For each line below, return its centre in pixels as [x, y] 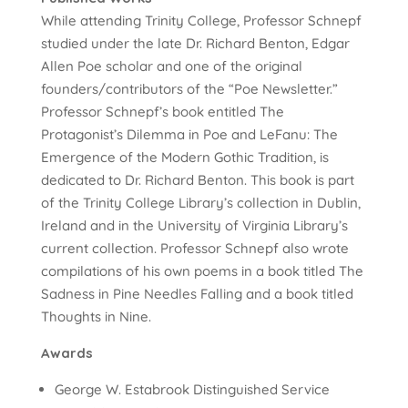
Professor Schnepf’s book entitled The [162, 111]
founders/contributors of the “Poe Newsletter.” [189, 88]
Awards [66, 352]
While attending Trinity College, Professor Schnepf [201, 20]
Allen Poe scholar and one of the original [171, 66]
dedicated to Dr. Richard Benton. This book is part [197, 179]
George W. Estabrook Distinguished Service [192, 389]
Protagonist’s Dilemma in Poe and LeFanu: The [189, 134]
